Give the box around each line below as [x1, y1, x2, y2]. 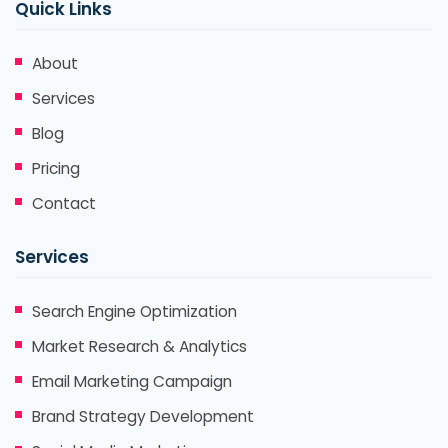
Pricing [32, 157, 80, 179]
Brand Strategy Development [32, 405, 254, 427]
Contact [32, 192, 96, 214]
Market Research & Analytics [32, 335, 247, 357]
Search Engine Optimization [32, 300, 237, 322]
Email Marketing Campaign [32, 370, 232, 392]
